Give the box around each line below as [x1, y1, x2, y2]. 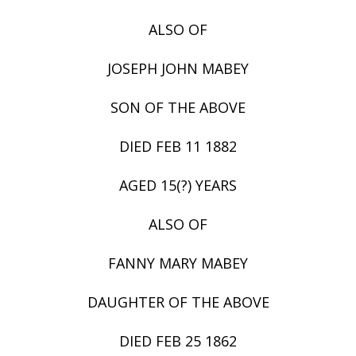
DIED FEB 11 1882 [119, 137, 237, 157]
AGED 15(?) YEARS [119, 176, 237, 195]
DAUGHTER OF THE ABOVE [87, 292, 269, 312]
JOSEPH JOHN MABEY [107, 59, 249, 79]
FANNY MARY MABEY [108, 253, 248, 273]
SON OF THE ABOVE [110, 98, 246, 118]
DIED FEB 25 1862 [119, 331, 237, 351]
